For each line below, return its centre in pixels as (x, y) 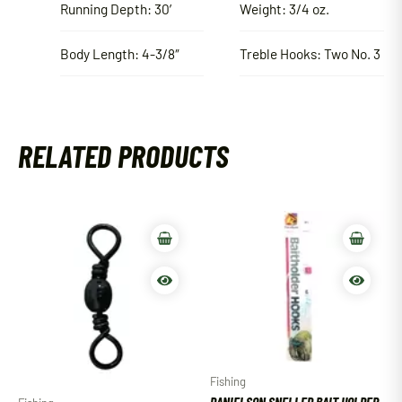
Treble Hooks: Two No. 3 (310, 54)
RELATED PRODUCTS (123, 156)
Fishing (228, 381)
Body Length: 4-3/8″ (119, 54)
